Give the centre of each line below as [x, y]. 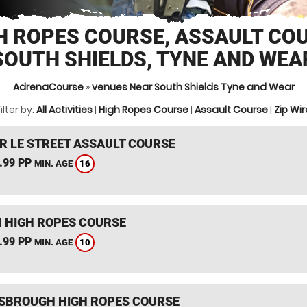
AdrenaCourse [48, 87]
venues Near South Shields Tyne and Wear [193, 87]
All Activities [64, 110]
